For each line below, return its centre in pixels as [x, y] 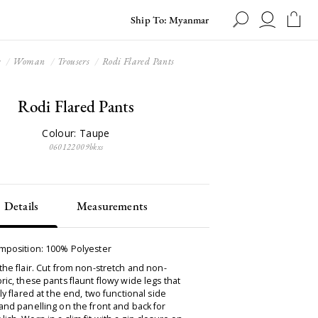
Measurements [113, 206]
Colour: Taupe [76, 133]
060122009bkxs [76, 147]
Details [21, 206]
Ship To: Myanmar [170, 20]
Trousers [74, 61]
